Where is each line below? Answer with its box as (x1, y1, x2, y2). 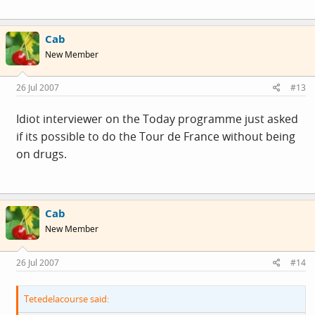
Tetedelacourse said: (24, 292, 109, 305)
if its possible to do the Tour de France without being (16, 129, 295, 145)
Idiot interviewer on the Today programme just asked (16, 111, 298, 127)
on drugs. (16, 146, 67, 162)
